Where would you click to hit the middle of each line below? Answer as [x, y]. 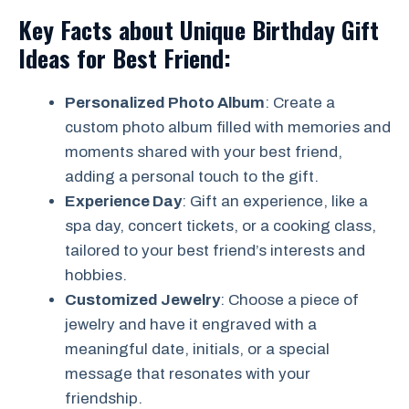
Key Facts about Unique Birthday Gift [199, 30]
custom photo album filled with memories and [228, 128]
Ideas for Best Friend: [125, 58]
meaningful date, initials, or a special [197, 350]
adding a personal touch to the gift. [192, 177]
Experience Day [123, 202]
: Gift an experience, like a [275, 202]
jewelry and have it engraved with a [191, 325]
